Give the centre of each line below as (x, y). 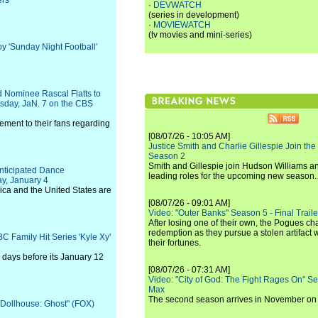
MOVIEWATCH (182, 25)
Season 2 (167, 156)
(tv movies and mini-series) (200, 35)
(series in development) (194, 15)
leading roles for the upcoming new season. (232, 176)
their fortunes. (175, 243)
